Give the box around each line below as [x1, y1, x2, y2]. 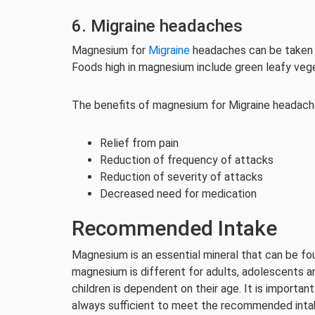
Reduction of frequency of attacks [100, 153, 274, 167]
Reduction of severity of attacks [100, 170, 263, 184]
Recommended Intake [72, 216, 277, 240]
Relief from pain [100, 136, 179, 150]
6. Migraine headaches [72, 16, 243, 36]
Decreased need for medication [100, 187, 257, 200]
